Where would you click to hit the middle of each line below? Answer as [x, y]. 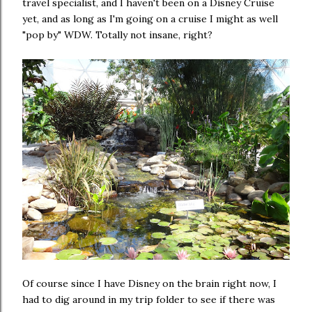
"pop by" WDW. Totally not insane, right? [117, 35]
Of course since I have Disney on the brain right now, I [149, 283]
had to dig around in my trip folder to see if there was [149, 299]
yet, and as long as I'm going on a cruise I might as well [150, 19]
